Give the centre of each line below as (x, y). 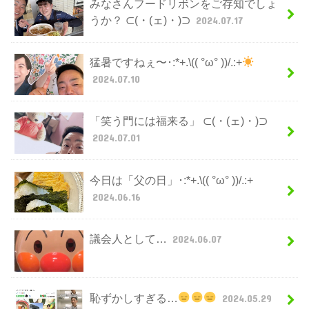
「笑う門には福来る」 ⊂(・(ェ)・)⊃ (178, 121)
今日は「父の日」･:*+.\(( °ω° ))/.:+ (171, 180)
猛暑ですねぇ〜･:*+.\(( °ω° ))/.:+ (166, 62)
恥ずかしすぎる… (133, 298)
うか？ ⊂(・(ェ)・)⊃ (141, 20)
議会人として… (129, 239)
